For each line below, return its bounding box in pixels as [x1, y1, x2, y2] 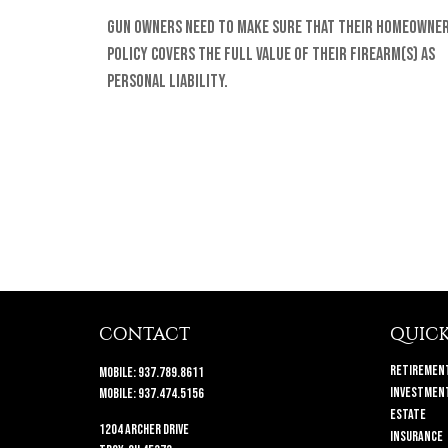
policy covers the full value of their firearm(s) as [107, 44, 435, 66]
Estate [390, 406, 427, 424]
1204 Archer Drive [98, 421, 189, 439]
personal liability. [107, 71, 228, 93]
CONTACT [98, 323, 190, 346]
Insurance [390, 428, 444, 446]
